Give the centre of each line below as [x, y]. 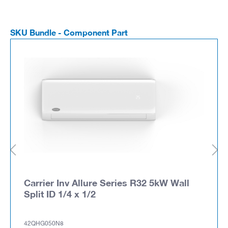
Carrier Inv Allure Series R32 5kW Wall [107, 182]
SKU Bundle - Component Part [69, 32]
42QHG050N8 [44, 224]
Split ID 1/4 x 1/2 [60, 194]
